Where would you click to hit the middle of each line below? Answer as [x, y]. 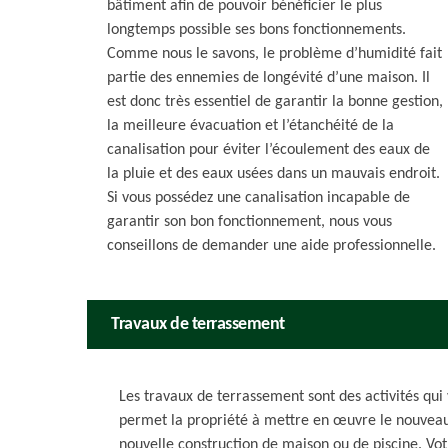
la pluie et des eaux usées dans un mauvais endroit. [273, 174]
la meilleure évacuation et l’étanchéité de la [250, 126]
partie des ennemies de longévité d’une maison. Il [268, 78]
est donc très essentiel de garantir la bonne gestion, [275, 102]
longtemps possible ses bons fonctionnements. [256, 30]
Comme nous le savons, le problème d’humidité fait [274, 54]
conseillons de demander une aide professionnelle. [271, 246]
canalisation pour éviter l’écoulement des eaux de [268, 150]
